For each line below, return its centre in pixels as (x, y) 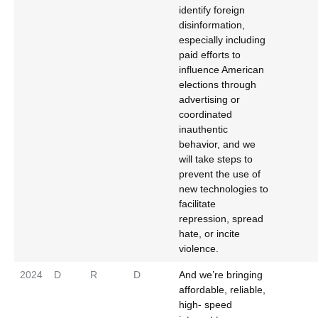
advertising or (209, 99)
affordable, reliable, (222, 290)
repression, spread (221, 219)
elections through (218, 84)
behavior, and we (217, 144)
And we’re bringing (221, 275)
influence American (221, 70)
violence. (199, 248)
